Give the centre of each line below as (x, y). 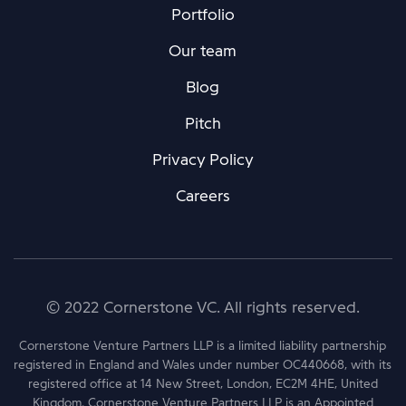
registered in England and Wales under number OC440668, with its (203, 365)
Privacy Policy (203, 159)
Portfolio (203, 14)
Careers (203, 196)
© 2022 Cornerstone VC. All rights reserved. (203, 307)
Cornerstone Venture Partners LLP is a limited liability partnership (203, 346)
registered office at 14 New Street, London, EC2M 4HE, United (203, 384)
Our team (203, 51)
